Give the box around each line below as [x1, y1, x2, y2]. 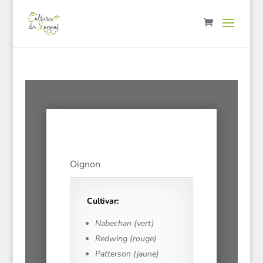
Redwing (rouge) [95, 233, 157, 244]
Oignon [69, 158, 100, 171]
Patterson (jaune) [95, 248, 159, 259]
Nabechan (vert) [95, 218, 154, 229]
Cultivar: [86, 195, 119, 207]
